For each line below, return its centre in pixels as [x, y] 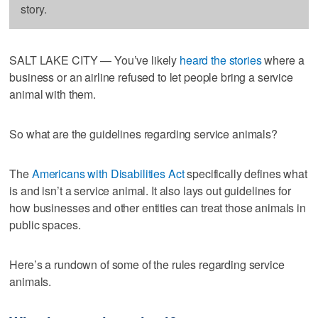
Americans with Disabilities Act [108, 173]
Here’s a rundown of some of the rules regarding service [147, 264]
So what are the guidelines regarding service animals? [143, 133]
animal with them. [53, 94]
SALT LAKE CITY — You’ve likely [94, 60]
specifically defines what [246, 173]
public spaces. [45, 224]
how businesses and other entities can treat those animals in [158, 207]
